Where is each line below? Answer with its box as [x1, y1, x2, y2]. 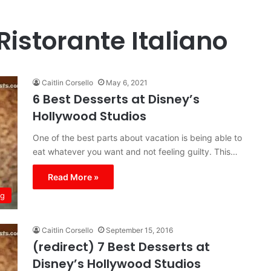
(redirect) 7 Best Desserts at [33, 238, 210, 255]
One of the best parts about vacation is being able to [33, 132, 242, 143]
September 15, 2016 [106, 226, 173, 235]
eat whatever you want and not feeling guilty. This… [33, 146, 238, 157]
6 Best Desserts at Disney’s [33, 91, 200, 108]
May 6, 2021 [106, 78, 148, 87]
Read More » [48, 172, 99, 182]
